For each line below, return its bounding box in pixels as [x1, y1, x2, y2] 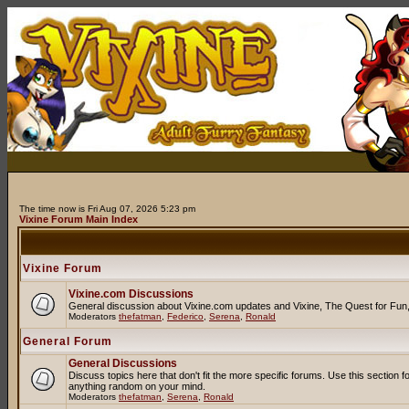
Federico [167, 311, 204, 321]
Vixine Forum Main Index [19, 214, 138, 225]
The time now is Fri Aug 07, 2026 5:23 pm [19, 204, 195, 214]
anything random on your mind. [68, 381, 205, 392]
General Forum [23, 335, 112, 348]
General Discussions [68, 357, 177, 370]
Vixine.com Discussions [68, 288, 194, 300]
